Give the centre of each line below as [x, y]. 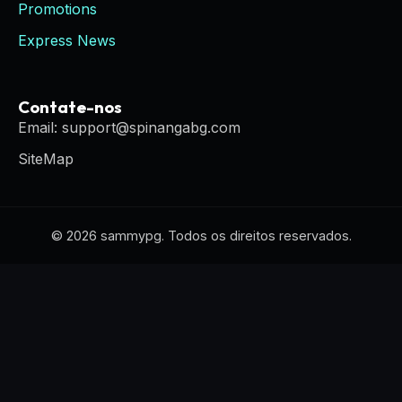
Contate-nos [70, 107]
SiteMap [46, 159]
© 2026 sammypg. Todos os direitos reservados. [201, 236]
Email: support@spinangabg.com [129, 127]
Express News [67, 40]
